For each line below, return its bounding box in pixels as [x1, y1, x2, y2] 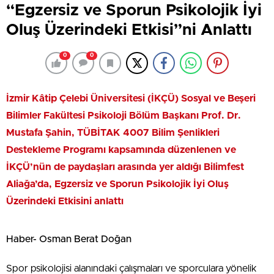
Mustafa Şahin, [6, 128, 77, 138]
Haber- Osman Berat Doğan [6, 234, 131, 245]
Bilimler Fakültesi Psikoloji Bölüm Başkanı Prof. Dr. [6, 111, 241, 121]
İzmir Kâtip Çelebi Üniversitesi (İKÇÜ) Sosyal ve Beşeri [6, 94, 256, 104]
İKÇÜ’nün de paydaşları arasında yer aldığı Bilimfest [6, 162, 244, 172]
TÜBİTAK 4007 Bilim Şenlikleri [77, 128, 220, 138]
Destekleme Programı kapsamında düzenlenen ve [6, 145, 236, 155]
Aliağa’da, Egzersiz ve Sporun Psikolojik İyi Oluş [6, 179, 229, 190]
